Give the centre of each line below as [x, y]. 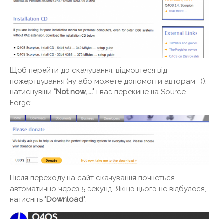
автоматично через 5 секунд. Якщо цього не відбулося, [108, 189]
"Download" [65, 200]
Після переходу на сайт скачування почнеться [92, 178]
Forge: [21, 103]
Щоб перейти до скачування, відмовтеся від [88, 71]
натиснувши [32, 92]
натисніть [27, 200]
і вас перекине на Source [141, 92]
